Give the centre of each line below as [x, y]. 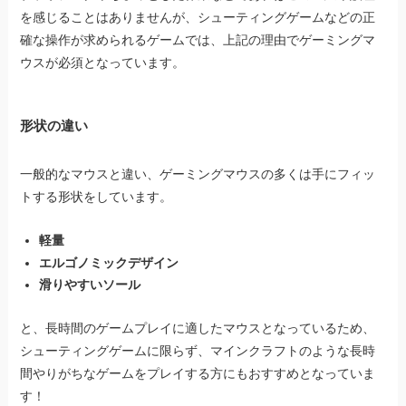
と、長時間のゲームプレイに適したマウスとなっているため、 [198, 329]
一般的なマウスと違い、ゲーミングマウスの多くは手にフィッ [198, 174]
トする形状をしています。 [97, 196]
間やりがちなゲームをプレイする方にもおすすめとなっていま [198, 374]
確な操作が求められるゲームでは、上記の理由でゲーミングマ [198, 39]
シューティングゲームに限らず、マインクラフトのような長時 [198, 351]
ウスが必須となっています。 [103, 62]
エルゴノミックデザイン [109, 262]
